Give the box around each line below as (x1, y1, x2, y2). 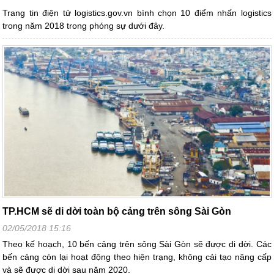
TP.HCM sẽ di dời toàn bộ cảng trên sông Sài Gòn (2, 206, 232, 217)
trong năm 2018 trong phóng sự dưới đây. (2, 21, 165, 31)
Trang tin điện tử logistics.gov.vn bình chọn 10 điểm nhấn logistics (2, 8, 272, 18)
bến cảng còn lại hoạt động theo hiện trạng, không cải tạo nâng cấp (2, 251, 272, 262)
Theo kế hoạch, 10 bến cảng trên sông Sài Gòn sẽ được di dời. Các (2, 239, 272, 249)
